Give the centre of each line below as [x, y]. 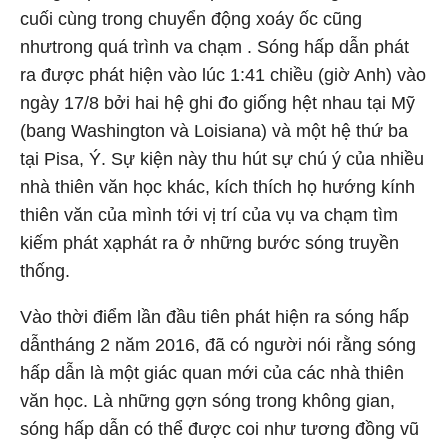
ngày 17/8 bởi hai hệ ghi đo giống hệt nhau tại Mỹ [217, 102]
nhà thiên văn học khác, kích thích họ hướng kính [217, 186]
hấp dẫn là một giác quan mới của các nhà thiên [212, 372]
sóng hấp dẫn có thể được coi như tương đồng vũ [219, 428]
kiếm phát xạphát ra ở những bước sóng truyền [209, 242]
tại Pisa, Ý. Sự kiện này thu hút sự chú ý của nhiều [222, 158]
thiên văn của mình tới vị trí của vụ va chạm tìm [209, 214]
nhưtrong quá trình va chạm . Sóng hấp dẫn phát [214, 46]
